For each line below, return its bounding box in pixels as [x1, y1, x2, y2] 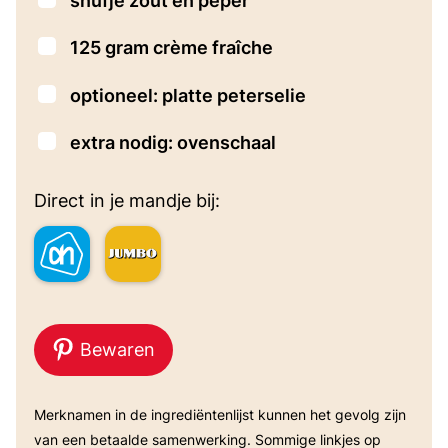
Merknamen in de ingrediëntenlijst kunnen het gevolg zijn [34, 406, 46, 423]
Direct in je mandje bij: [34, 189, 220, 211]
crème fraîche [153, 37, 273, 59]
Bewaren [75, 338, 156, 360]
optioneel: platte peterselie [70, 84, 306, 106]
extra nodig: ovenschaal [70, 132, 276, 154]
